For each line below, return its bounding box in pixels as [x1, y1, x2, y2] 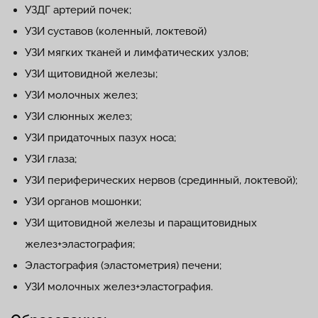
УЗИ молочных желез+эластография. [25, 280, 213, 293]
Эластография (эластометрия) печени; [25, 259, 221, 272]
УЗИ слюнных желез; [25, 110, 132, 123]
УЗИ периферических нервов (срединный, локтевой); [25, 174, 297, 187]
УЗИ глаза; [25, 153, 77, 165]
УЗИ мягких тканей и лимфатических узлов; [25, 46, 248, 59]
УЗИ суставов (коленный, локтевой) [25, 25, 207, 38]
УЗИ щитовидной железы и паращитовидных [25, 216, 257, 229]
